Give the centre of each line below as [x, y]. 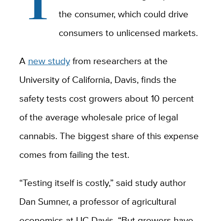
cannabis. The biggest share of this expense [109, 136]
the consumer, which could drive [124, 14]
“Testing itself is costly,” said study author [102, 183]
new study [49, 61]
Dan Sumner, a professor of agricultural [97, 202]
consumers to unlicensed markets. [129, 33]
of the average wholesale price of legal [98, 117]
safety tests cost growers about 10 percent [106, 98]
